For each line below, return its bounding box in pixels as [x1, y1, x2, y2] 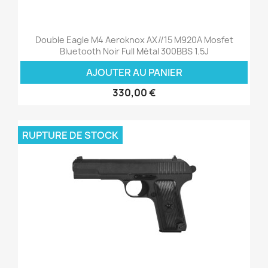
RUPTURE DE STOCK [22, 128, 118, 142]
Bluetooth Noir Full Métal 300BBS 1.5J [59, 45, 209, 57]
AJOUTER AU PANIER [86, 65, 182, 79]
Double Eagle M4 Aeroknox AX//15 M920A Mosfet [35, 33, 233, 45]
